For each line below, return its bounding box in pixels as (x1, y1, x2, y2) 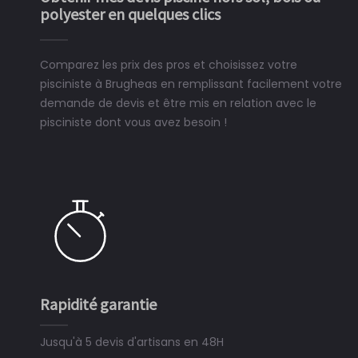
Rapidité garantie (40, 294, 157, 314)
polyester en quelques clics (40, 4, 221, 24)
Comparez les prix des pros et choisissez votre (40, 57, 297, 73)
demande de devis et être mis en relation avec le (40, 95, 316, 111)
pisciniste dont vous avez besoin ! (40, 114, 227, 130)
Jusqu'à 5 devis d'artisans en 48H (40, 334, 224, 350)
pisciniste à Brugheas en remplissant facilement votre (40, 76, 342, 92)
